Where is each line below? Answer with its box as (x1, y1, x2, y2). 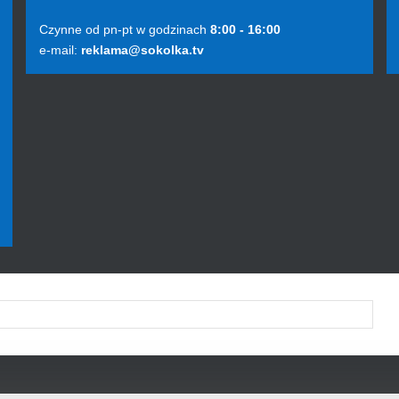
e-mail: (39, 43, 77, 57)
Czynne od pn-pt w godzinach (39, 22, 210, 37)
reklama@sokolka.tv (77, 43, 204, 57)
